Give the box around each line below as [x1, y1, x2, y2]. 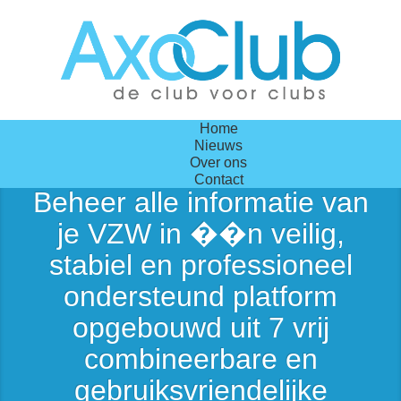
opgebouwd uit [72, 311, 269, 345]
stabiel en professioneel [48, 249, 353, 282]
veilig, [270, 218, 345, 251]
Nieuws [194, 138, 243, 154]
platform [233, 280, 337, 313]
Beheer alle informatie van [32, 186, 369, 219]
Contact [193, 172, 243, 188]
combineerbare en [83, 343, 318, 376]
